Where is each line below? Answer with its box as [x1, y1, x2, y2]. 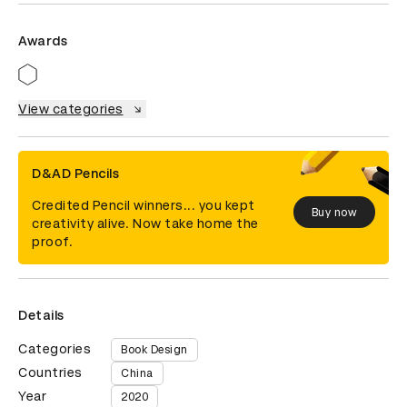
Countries [18, 365, 83, 380]
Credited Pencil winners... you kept [32, 198, 255, 213]
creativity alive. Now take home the [32, 216, 259, 231]
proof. [32, 234, 73, 249]
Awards [18, 34, 67, 48]
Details [18, 308, 65, 323]
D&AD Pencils [32, 166, 119, 181]
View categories [18, 102, 124, 116]
